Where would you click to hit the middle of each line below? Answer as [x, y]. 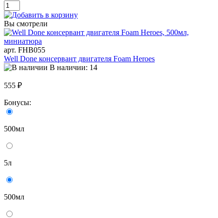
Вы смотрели [26, 24]
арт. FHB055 [25, 50]
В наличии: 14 [73, 68]
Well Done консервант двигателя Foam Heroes [79, 59]
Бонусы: [18, 103]
